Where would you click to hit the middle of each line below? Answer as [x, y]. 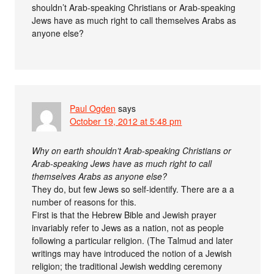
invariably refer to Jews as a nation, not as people [128, 228]
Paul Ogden [93, 109]
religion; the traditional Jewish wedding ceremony [127, 266]
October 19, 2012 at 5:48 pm [126, 121]
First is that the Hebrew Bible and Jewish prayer [124, 215]
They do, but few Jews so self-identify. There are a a [133, 189]
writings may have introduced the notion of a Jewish [132, 254]
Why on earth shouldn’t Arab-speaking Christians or [132, 151]
